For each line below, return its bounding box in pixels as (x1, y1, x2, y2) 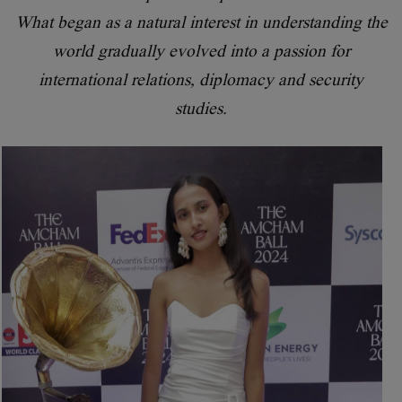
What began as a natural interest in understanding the (14, 12, 388, 31)
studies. (175, 98, 227, 118)
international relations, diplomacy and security (39, 69, 363, 89)
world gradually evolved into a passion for (52, 40, 350, 60)
